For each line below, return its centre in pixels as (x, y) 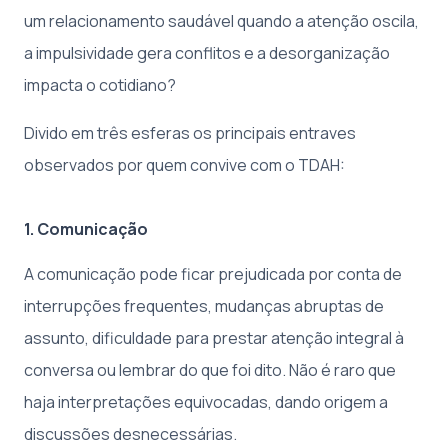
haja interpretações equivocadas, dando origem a (206, 402)
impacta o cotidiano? (100, 85)
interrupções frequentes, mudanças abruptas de (204, 306)
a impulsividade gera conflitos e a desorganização (207, 53)
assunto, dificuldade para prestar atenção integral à (214, 338)
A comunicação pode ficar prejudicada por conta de (213, 274)
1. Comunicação (86, 229)
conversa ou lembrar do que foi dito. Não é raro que (210, 370)
